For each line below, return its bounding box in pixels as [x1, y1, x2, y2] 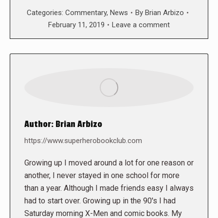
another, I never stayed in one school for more [24, 170, 180, 180]
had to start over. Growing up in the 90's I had [24, 196, 176, 205]
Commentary [65, 8, 107, 17]
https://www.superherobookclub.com [24, 136, 142, 145]
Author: [24, 118, 54, 129]
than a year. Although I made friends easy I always [24, 183, 194, 193]
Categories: [27, 8, 65, 17]
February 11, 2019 [48, 20, 105, 29]
